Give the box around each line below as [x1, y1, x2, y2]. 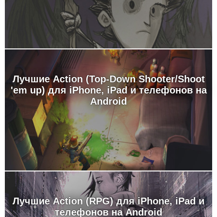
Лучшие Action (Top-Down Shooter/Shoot [12, 74, 205, 84]
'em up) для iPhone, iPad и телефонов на [10, 85, 207, 95]
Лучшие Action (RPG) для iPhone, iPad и [13, 196, 204, 206]
